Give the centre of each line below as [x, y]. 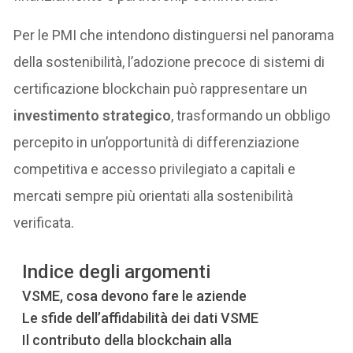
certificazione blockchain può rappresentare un [161, 88]
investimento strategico [93, 115]
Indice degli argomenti [117, 271]
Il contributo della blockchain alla [127, 340]
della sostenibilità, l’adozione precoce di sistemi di [169, 61]
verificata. [44, 222]
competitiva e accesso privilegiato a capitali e [155, 169]
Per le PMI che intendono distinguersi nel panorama [174, 35]
